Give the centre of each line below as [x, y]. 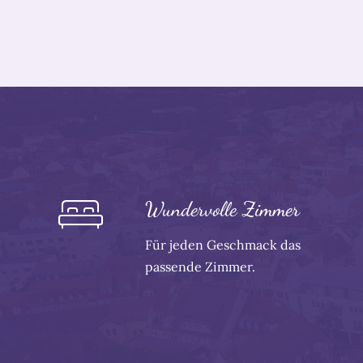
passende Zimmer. [201, 267]
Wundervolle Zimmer [223, 209]
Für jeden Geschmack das [223, 245]
